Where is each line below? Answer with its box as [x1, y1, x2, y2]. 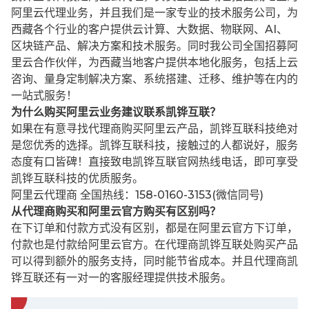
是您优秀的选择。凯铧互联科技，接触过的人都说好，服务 [11, 139, 298, 152]
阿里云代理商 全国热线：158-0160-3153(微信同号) [11, 188, 263, 202]
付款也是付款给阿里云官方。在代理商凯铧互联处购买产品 [11, 238, 298, 252]
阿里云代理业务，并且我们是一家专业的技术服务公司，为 [11, 6, 298, 20]
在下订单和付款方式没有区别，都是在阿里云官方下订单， [11, 221, 298, 235]
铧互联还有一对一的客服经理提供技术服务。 [11, 271, 232, 285]
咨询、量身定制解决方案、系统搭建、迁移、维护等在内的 [11, 72, 298, 86]
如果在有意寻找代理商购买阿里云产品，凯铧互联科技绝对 [11, 122, 298, 136]
